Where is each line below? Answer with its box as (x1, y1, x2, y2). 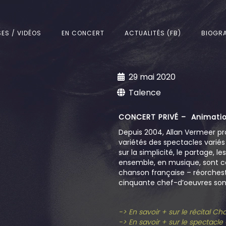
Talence (129, 87, 161, 99)
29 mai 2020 (129, 71, 176, 83)
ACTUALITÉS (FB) (124, 29, 181, 37)
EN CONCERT (61, 29, 104, 37)
